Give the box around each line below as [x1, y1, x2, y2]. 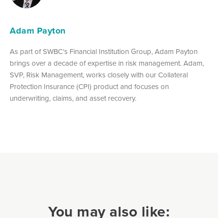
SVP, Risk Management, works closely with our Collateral [10, 71, 188, 79]
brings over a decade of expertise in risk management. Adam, [10, 59, 204, 68]
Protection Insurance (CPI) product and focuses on [10, 82, 169, 91]
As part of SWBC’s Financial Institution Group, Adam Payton [10, 47, 198, 56]
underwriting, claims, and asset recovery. [10, 94, 136, 103]
